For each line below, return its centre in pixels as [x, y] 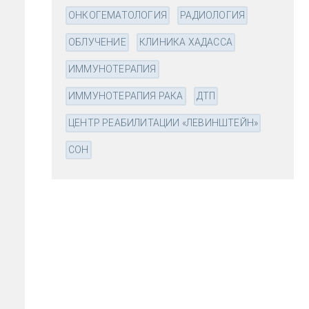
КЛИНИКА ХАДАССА [186, 42]
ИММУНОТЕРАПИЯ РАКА [126, 96]
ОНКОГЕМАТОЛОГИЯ [118, 15]
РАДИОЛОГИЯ [213, 15]
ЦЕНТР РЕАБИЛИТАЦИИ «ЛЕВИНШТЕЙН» [163, 123]
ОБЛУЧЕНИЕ [97, 42]
